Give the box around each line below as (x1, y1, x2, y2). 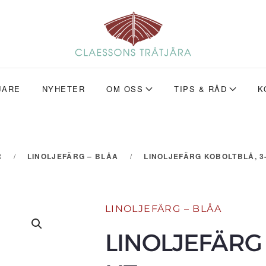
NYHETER (42, 83, 85, 94)
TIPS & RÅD (174, 83, 227, 94)
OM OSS (106, 83, 144, 94)
